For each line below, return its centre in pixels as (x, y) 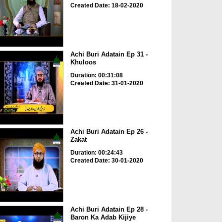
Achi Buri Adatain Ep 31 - (109, 54)
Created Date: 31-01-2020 (107, 83)
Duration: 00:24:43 (96, 153)
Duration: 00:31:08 (96, 75)
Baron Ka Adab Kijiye (103, 217)
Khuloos (83, 62)
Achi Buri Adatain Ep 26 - (109, 132)
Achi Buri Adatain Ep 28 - (109, 209)
